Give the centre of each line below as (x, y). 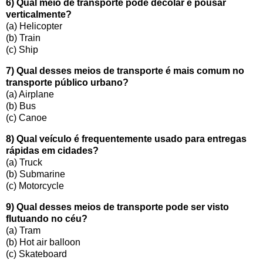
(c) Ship (22, 50)
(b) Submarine (36, 174)
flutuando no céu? (47, 218)
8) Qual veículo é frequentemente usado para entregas (126, 139)
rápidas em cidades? (52, 150)
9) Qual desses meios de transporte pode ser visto (117, 207)
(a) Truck (24, 162)
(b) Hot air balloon (43, 242)
